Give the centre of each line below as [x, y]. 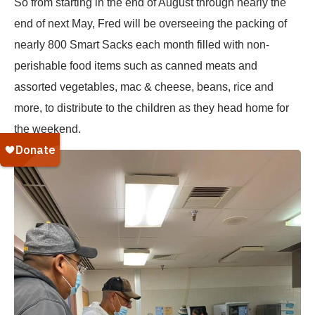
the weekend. [47, 129]
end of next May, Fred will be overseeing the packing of [150, 23]
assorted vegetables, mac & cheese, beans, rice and [144, 86]
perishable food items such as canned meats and [136, 65]
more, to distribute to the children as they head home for [152, 108]
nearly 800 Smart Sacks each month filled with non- [142, 44]
